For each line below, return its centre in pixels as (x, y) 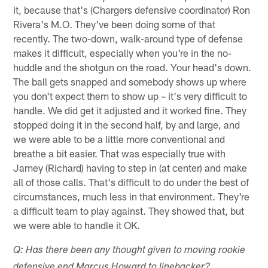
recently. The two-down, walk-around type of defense (128, 38)
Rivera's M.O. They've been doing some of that (115, 24)
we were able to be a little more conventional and (119, 138)
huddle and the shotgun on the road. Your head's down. (133, 67)
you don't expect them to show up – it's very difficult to (130, 95)
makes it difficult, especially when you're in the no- (123, 52)
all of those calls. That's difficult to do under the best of (131, 182)
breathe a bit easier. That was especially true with (120, 153)
